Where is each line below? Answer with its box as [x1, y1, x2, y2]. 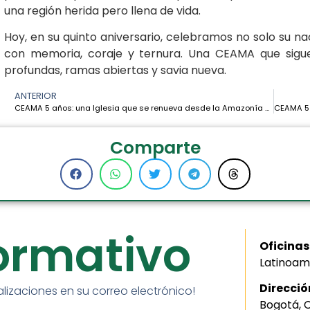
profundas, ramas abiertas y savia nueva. [4, 62, 226, 79]
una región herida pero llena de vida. [4, 2, 201, 19]
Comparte [109, 135, 201, 160]
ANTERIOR [15, 89, 57, 102]
